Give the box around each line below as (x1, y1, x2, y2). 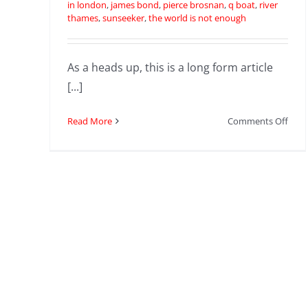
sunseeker (102, 11, 144, 24)
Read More (67, 114, 112, 127)
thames (67, 11, 98, 24)
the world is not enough (148, 11, 246, 24)
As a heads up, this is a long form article (67, 59, 273, 75)
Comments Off (228, 114, 289, 127)
